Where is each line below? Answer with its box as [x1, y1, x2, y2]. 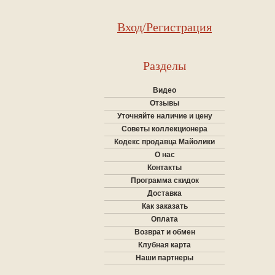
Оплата [151, 215, 178, 223]
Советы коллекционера [122, 125, 207, 133]
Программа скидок [130, 176, 199, 185]
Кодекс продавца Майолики [114, 137, 215, 146]
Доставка [147, 189, 182, 198]
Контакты [147, 163, 182, 172]
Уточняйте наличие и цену [117, 112, 212, 120]
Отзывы [150, 99, 179, 107]
